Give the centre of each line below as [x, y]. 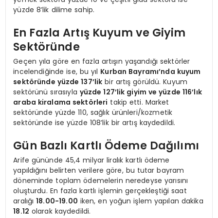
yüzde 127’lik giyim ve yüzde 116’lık [141, 92]
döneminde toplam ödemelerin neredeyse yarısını [101, 180]
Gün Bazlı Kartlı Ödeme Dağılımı [106, 146]
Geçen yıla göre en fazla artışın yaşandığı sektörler [102, 61]
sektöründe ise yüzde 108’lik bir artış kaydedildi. [94, 122]
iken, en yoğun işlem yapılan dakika [140, 201]
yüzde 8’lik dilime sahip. [54, 9]
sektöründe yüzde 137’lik [58, 82]
